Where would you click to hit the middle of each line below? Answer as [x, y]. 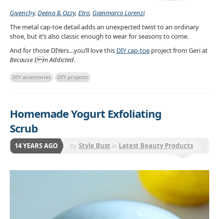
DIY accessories [32, 77]
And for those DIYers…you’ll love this [63, 50]
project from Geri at [179, 50]
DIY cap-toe [133, 50]
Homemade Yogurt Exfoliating [86, 114]
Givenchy [22, 13]
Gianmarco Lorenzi [119, 13]
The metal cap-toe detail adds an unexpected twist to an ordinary [104, 27]
